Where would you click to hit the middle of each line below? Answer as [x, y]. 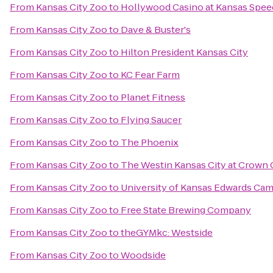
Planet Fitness [153, 97]
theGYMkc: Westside [167, 232]
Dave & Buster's [156, 30]
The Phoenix [150, 142]
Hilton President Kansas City [184, 52]
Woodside [143, 255]
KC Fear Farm [150, 75]
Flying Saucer [151, 120]
